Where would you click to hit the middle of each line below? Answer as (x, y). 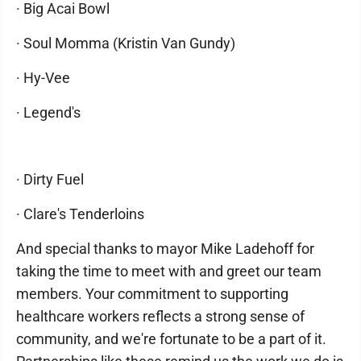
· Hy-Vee (43, 78)
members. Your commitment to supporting (152, 294)
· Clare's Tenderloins (80, 214)
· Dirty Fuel (50, 179)
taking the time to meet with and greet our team (169, 271)
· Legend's (48, 112)
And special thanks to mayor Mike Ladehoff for (165, 249)
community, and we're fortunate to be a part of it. (171, 339)
